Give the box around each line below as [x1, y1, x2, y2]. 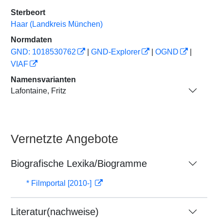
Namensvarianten [11, 75, 76, 84]
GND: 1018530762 [11, 48, 76, 56]
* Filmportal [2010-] [26, 179, 93, 187]
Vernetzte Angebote [11, 132, 118, 145]
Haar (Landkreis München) [11, 20, 103, 28]
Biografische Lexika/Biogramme [11, 158, 147, 169]
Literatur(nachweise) [11, 206, 99, 217]
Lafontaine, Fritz [11, 86, 66, 95]
